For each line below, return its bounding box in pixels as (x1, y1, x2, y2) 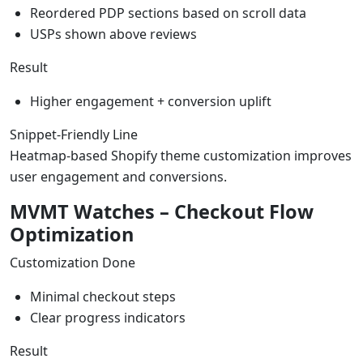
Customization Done (10, 253, 135, 271)
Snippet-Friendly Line (10, 125, 138, 143)
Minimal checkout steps (30, 287, 176, 305)
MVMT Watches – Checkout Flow (10, 198, 314, 224)
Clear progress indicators (30, 308, 186, 327)
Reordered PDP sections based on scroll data (30, 3, 306, 22)
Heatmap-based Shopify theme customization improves (10, 146, 352, 164)
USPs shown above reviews (30, 24, 197, 43)
